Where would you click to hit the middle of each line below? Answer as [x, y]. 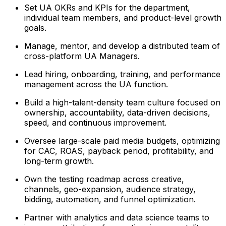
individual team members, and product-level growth [123, 17]
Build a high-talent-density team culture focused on [122, 102]
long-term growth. [59, 161]
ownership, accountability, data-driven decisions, [117, 112]
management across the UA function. [96, 84]
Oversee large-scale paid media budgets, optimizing [122, 140]
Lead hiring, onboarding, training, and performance [122, 74]
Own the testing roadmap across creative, [104, 179]
